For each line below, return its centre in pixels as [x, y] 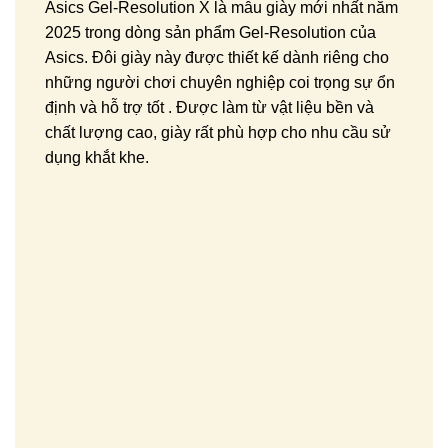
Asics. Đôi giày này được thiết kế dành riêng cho [217, 57]
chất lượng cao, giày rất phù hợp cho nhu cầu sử [218, 132]
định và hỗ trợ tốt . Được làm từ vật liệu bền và [209, 107]
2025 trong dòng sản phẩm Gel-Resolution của [210, 32]
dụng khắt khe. [97, 157]
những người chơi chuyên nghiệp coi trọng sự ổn [220, 82]
